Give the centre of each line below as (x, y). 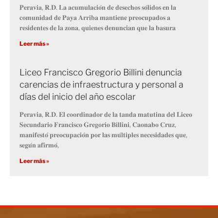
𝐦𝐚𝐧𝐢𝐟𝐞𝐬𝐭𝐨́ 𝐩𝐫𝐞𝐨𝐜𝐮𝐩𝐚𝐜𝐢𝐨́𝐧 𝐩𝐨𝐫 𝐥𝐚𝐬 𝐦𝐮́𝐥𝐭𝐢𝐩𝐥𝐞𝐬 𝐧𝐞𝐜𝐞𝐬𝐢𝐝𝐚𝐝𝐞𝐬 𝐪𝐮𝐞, (103, 134)
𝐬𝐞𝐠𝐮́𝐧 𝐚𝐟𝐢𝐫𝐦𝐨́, (39, 145)
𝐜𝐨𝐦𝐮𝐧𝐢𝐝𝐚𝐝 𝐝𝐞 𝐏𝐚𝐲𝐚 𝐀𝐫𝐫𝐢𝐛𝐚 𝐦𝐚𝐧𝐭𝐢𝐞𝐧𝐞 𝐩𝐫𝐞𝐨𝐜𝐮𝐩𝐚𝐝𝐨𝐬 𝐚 (95, 17)
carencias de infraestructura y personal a (101, 84)
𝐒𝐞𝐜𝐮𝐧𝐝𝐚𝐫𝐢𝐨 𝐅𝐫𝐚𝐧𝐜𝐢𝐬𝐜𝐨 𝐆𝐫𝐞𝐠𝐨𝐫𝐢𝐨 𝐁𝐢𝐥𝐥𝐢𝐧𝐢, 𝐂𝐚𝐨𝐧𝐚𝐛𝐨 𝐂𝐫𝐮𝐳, (98, 124)
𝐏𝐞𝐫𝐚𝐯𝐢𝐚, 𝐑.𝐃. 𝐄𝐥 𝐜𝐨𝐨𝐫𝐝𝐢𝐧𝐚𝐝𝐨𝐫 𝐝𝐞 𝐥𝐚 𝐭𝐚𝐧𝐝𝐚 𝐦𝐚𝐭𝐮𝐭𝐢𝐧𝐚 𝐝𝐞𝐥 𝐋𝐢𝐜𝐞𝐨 (106, 114)
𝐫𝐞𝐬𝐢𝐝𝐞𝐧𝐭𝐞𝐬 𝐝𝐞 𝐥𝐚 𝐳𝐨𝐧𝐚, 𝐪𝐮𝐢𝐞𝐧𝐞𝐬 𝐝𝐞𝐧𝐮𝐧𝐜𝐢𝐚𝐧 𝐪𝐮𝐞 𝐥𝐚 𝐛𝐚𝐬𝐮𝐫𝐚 (98, 27)
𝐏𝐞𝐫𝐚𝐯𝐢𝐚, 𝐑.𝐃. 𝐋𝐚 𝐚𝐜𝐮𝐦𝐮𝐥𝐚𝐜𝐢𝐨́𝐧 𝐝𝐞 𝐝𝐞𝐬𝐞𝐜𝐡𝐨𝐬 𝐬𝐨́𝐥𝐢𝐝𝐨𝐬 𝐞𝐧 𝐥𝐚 (98, 7)
